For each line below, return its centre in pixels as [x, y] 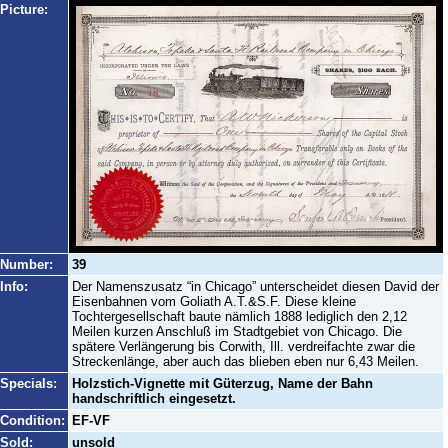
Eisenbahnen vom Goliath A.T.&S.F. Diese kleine [214, 301]
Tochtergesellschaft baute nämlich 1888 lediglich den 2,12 [239, 316]
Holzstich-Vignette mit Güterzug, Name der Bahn [222, 383]
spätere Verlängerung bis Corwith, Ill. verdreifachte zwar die [243, 346]
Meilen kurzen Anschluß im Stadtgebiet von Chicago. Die [237, 331]
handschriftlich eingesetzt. [154, 398]
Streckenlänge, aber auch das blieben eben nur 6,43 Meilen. [245, 361]
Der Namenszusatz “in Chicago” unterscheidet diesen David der [255, 286]
